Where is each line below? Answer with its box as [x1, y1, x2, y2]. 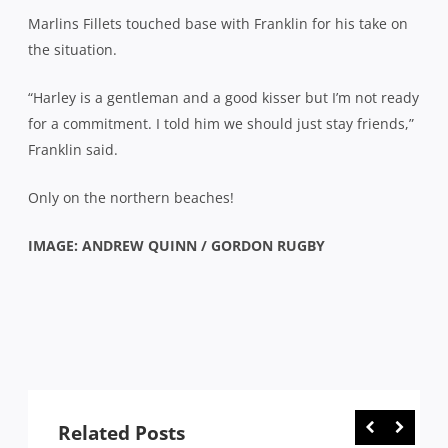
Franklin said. [28, 139, 118, 159]
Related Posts [58, 419, 185, 446]
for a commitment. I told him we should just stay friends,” [28, 113, 414, 133]
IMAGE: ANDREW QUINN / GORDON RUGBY [28, 235, 325, 255]
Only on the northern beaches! [28, 187, 234, 207]
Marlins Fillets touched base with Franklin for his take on [28, 13, 408, 33]
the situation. [28, 39, 117, 59]
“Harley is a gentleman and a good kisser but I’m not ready [28, 87, 419, 107]
